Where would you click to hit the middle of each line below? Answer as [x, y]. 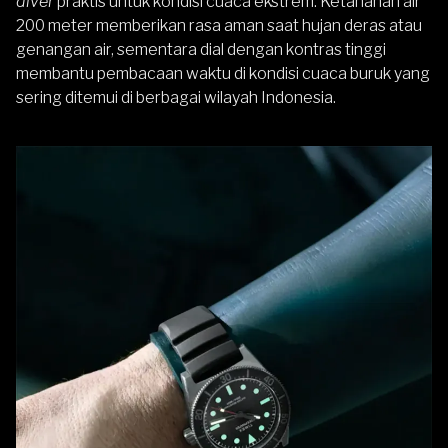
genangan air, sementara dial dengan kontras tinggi [201, 50]
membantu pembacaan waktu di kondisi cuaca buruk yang [223, 74]
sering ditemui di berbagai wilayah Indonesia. [176, 98]
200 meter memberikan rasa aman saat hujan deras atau [219, 26]
